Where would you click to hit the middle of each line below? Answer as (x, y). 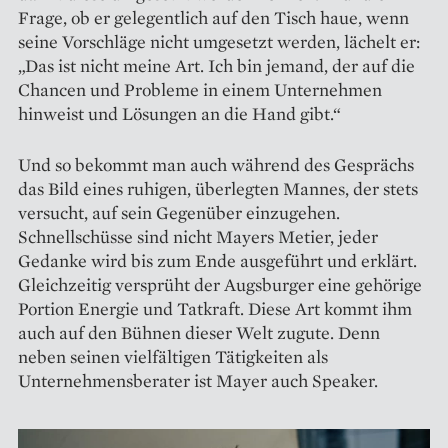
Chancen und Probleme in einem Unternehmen (200, 89)
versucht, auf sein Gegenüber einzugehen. (179, 212)
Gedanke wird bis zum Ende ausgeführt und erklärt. (217, 260)
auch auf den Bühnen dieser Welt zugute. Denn (199, 332)
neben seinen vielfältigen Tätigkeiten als (173, 356)
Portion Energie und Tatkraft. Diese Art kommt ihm (215, 308)
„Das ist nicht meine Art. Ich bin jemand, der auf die (216, 65)
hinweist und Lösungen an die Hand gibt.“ (179, 113)
